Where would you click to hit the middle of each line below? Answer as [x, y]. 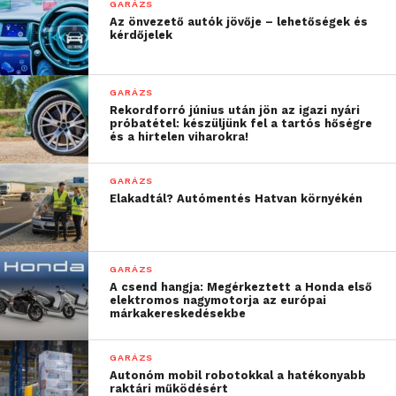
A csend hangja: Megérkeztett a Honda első [241, 286]
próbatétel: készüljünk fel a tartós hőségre [241, 123]
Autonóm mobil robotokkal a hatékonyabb [238, 375]
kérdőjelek [141, 34]
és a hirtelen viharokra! [179, 136]
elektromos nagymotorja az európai [218, 300]
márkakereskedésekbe [178, 313]
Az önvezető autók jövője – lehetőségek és [239, 21]
